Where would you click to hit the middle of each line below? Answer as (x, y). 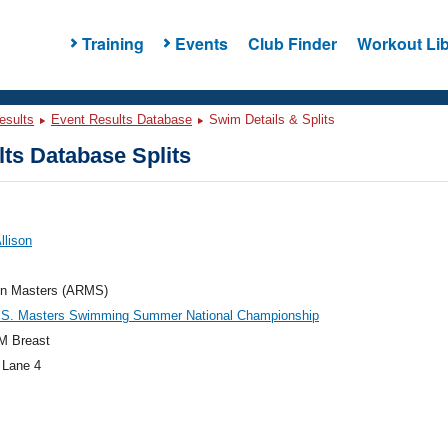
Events (201, 43)
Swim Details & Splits (270, 119)
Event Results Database (121, 119)
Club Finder (292, 43)
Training (112, 43)
